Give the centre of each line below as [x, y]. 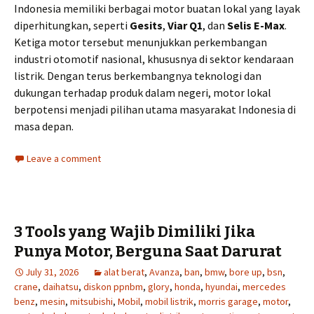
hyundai [221, 287]
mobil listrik [169, 302]
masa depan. [44, 127]
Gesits [146, 26]
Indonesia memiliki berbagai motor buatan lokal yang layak [157, 9]
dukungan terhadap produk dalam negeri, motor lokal [143, 93]
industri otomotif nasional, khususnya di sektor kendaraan [154, 59]
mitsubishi [91, 302]
